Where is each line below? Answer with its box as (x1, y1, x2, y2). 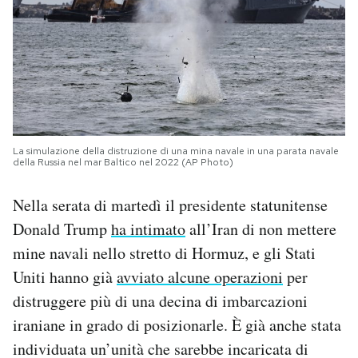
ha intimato (111, 217, 185, 240)
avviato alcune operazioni (117, 265, 283, 288)
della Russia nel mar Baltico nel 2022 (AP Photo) (13, 155, 233, 169)
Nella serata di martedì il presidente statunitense (13, 193, 328, 216)
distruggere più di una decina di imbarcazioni (13, 289, 308, 312)
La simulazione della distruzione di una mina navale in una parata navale (13, 144, 339, 157)
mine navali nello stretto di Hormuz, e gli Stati (13, 241, 316, 264)
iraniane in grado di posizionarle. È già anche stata (13, 313, 341, 336)
